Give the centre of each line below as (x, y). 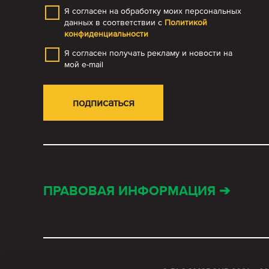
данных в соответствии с (114, 23)
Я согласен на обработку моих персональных (153, 11)
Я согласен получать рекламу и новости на (148, 53)
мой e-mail (84, 65)
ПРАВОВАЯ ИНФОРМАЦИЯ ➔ (137, 191)
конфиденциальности (106, 34)
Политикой (186, 23)
